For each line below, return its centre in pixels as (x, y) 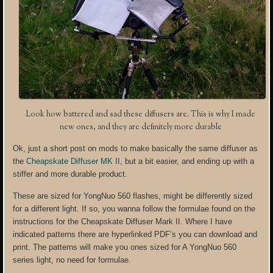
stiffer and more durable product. (70, 174)
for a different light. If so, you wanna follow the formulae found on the (134, 208)
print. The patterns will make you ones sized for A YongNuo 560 (125, 247)
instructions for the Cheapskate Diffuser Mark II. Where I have (123, 221)
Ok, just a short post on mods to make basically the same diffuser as (136, 148)
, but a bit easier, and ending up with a (187, 161)
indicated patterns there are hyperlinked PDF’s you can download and (135, 234)
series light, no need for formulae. (72, 260)
